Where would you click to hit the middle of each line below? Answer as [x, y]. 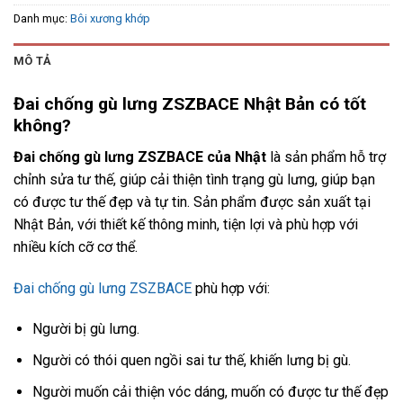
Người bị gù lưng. [85, 329]
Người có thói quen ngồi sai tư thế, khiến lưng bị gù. [191, 361]
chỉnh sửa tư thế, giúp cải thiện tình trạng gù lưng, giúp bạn [194, 179]
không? [42, 126]
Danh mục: [42, 18]
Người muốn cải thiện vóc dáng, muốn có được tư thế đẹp [210, 391]
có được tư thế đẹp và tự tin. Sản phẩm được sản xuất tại [192, 201]
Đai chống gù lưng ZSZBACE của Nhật [140, 157]
